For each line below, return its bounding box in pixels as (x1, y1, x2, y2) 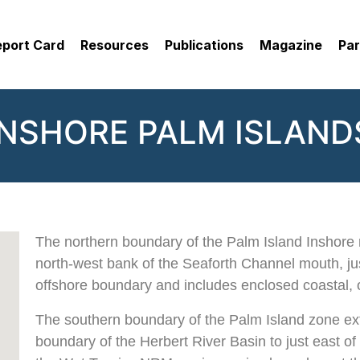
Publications (165, 36, 243, 53)
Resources (80, 36, 149, 53)
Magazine (260, 36, 322, 53)
